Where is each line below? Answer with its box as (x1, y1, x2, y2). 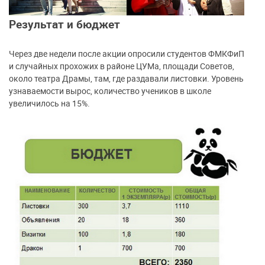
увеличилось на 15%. (9, 98, 90, 109)
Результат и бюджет (9, 17, 120, 32)
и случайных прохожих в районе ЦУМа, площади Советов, (9, 60, 234, 72)
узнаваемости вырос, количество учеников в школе (9, 85, 211, 97)
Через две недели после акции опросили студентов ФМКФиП (9, 48, 244, 60)
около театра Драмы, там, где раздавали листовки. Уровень (9, 73, 244, 85)
